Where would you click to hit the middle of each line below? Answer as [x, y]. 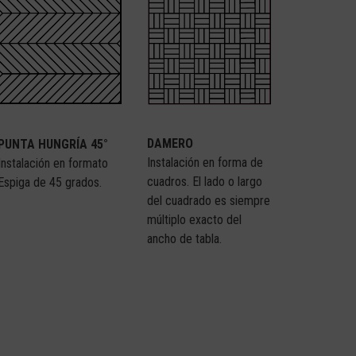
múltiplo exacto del [195, 219]
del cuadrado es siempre [209, 200]
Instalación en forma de [205, 162]
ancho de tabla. [185, 238]
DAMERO [170, 143]
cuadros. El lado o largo [205, 181]
